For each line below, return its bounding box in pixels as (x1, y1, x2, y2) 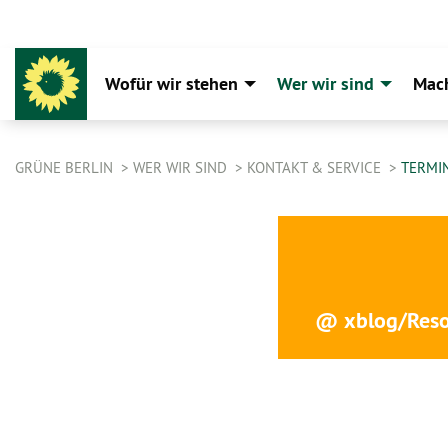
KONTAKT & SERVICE (247, 158, 385, 177)
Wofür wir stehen (105, 72, 238, 95)
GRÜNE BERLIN (15, 158, 117, 177)
